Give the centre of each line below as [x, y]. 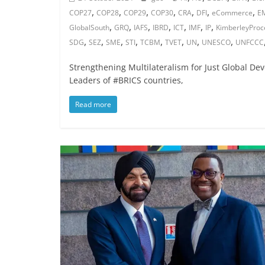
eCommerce [232, 12]
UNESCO [216, 42]
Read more [93, 104]
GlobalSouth [89, 27]
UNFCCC [250, 42]
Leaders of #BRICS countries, [126, 80]
